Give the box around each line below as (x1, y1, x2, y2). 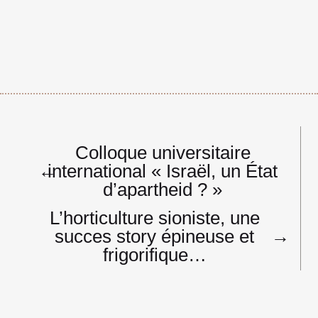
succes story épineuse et (55, 225, 255, 247)
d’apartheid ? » (103, 178, 223, 200)
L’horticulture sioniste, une (49, 207, 260, 229)
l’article (37, 169, 90, 187)
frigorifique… (102, 243, 207, 265)
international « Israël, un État (48, 160, 278, 182)
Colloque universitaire (75, 141, 251, 163)
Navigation (37, 132, 116, 150)
